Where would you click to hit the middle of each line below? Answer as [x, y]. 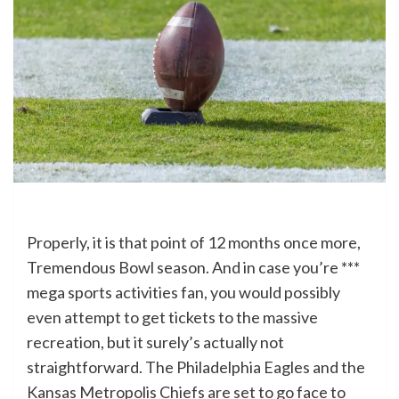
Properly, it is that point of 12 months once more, [194, 243]
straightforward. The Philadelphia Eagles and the [196, 367]
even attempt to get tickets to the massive [172, 318]
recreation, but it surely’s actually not [155, 342]
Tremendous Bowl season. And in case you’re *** [193, 268]
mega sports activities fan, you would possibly [183, 293]
